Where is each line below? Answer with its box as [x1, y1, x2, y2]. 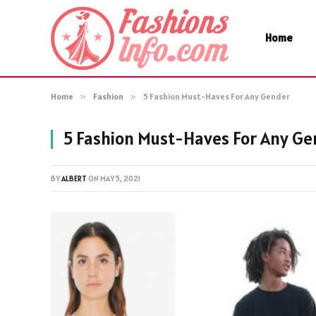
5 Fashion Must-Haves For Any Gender [143, 91, 290, 102]
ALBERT [61, 174, 87, 183]
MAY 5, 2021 [100, 174, 140, 183]
